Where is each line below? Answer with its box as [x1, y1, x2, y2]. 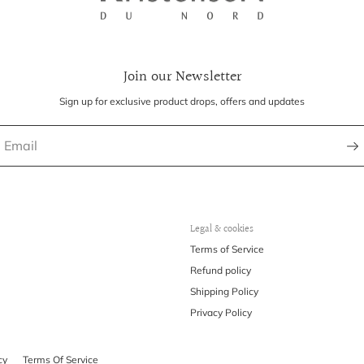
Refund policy [190, 264, 251, 277]
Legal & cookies [190, 222, 253, 238]
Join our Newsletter [123, 65, 241, 89]
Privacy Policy [190, 306, 252, 319]
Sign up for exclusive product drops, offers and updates [59, 95, 305, 108]
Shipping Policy [190, 285, 258, 298]
